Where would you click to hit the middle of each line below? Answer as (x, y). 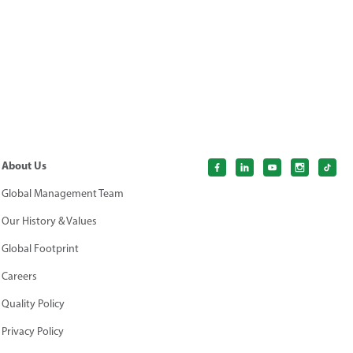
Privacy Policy (33, 331)
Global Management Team (63, 193)
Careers (20, 276)
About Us (24, 165)
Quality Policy (33, 303)
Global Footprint (41, 248)
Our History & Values (50, 221)
